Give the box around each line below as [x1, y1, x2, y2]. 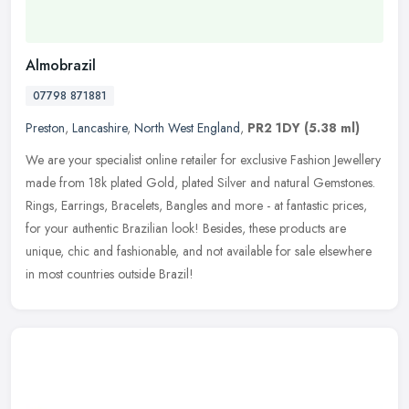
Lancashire [72, 119, 127, 138]
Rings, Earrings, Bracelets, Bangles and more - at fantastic [26, 196, 329, 215]
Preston [26, 119, 65, 138]
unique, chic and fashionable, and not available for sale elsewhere [26, 242, 372, 261]
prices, [332, 196, 367, 215]
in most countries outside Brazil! [26, 265, 194, 284]
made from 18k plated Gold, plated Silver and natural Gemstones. [26, 173, 375, 193]
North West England [134, 119, 240, 138]
